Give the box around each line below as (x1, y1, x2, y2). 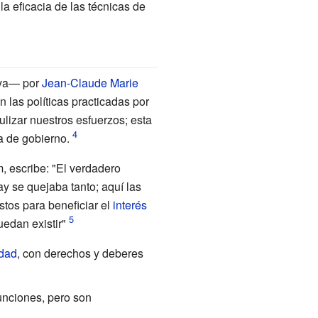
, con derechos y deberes (16, 244, 143, 261)
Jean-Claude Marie (41, 74, 138, 91)
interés (112, 196, 147, 213)
